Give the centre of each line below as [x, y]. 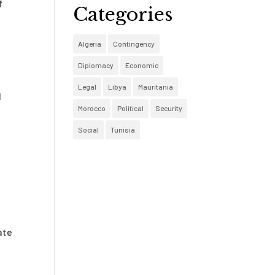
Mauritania [156, 87]
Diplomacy [96, 65]
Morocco [92, 108]
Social [89, 130]
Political [131, 108]
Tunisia [123, 130]
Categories [123, 14]
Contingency [134, 44]
